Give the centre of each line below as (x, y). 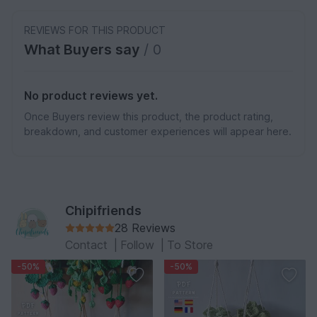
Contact (88, 244)
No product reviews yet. (91, 95)
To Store (190, 244)
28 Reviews (145, 227)
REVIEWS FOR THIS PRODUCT (95, 30)
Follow (139, 244)
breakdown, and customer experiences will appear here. (158, 131)
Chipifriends (103, 210)
